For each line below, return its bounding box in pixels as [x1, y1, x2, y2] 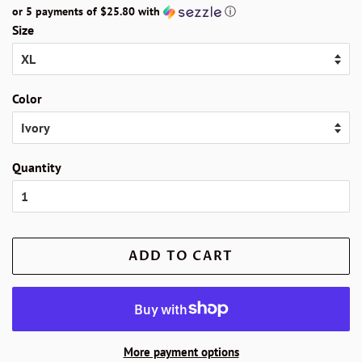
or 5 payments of [12, 3, 100, 19]
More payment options [123, 343, 239, 360]
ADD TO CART [128, 246, 234, 265]
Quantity [12, 158, 61, 175]
